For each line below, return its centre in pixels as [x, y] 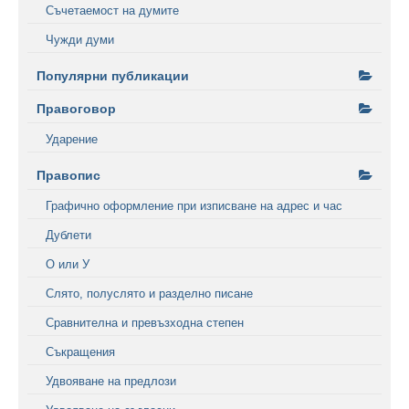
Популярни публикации [113, 76]
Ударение [72, 139]
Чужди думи [80, 40]
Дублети [68, 235]
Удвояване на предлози [111, 381]
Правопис [68, 175]
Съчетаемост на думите [112, 10]
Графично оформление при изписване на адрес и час [194, 206]
